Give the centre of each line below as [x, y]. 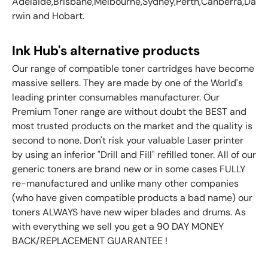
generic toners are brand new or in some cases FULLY [129, 169]
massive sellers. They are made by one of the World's [127, 83]
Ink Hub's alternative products [106, 51]
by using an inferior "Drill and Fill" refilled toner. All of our [134, 155]
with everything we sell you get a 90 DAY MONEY [118, 227]
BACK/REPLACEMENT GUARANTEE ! [90, 241]
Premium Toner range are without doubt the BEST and [129, 112]
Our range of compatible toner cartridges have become [133, 69]
